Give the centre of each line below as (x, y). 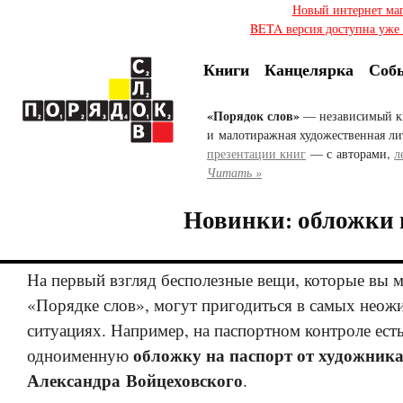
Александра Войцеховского (135, 381)
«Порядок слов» (253, 116)
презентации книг (256, 154)
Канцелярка (309, 70)
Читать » (234, 173)
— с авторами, (350, 154)
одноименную (80, 355)
